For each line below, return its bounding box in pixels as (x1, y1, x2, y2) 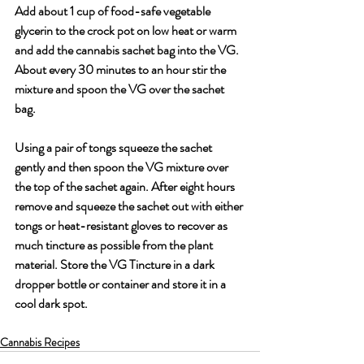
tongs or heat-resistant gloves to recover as (15, 215, 230, 235)
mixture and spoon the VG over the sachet (15, 79, 227, 98)
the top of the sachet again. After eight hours (15, 176, 237, 196)
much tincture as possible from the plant (15, 235, 215, 254)
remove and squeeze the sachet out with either (15, 196, 245, 215)
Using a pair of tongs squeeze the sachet (15, 137, 214, 157)
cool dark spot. (15, 293, 88, 313)
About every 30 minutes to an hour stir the (15, 59, 228, 79)
